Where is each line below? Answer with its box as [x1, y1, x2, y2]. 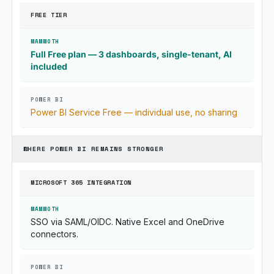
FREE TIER [31, 10, 67, 20]
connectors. [31, 229, 78, 239]
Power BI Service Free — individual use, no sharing [31, 107, 237, 117]
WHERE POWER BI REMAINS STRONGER [23, 144, 164, 154]
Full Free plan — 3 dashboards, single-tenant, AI [31, 49, 232, 59]
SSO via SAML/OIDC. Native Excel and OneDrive [31, 217, 224, 227]
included [31, 61, 67, 72]
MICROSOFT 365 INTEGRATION [31, 178, 131, 187]
